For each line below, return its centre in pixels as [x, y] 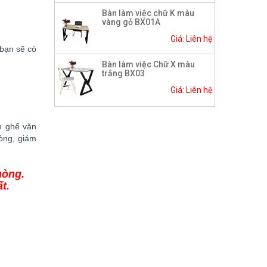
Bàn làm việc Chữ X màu [148, 65]
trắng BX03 [123, 74]
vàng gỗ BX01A [131, 22]
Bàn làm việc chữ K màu [148, 13]
